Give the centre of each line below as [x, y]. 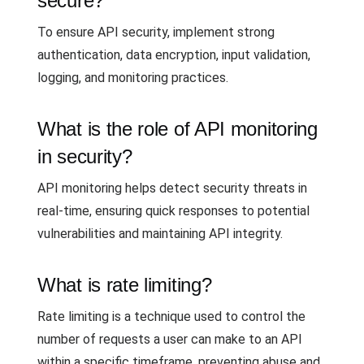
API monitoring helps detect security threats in [172, 188]
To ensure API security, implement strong [156, 32]
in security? [85, 156]
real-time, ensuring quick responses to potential [173, 211]
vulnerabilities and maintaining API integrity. [160, 234]
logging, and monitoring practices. [133, 78]
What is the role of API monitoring [178, 129]
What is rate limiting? [125, 285]
